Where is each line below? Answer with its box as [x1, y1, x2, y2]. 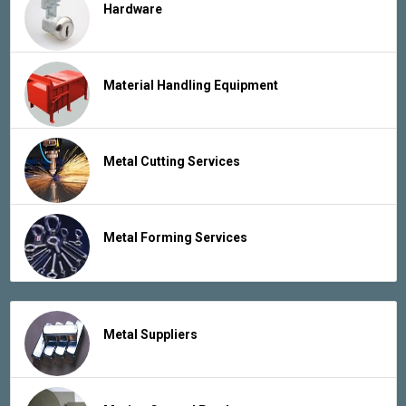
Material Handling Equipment [102, 77, 278, 92]
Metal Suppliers [102, 326, 198, 342]
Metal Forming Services [102, 229, 247, 245]
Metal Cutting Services [102, 153, 240, 169]
